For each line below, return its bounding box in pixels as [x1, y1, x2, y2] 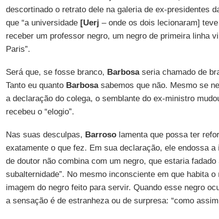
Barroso [85, 130, 116, 139]
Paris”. [5, 44, 30, 54]
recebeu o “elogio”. [5, 107, 74, 116]
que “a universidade [5, 18, 80, 27]
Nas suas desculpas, [5, 130, 85, 139]
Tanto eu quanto [5, 81, 66, 90]
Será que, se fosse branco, [5, 67, 107, 77]
